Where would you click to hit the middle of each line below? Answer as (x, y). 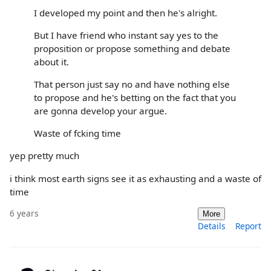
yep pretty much (44, 156)
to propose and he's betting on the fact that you (135, 98)
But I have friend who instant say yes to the (126, 35)
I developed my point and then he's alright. (126, 12)
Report (248, 226)
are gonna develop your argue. (100, 111)
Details (212, 226)
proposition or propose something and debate (132, 48)
